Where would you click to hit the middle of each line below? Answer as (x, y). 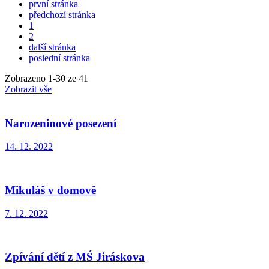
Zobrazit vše (28, 89)
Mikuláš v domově (50, 190)
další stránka (52, 47)
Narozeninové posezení (61, 123)
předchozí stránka (62, 14)
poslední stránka (59, 58)
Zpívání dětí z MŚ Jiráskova (75, 257)
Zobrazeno (26, 78)
